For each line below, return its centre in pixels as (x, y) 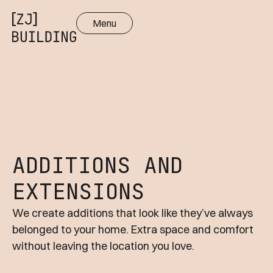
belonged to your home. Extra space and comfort (133, 229)
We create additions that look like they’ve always (133, 213)
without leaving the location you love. (103, 246)
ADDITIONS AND (97, 165)
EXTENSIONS (78, 191)
